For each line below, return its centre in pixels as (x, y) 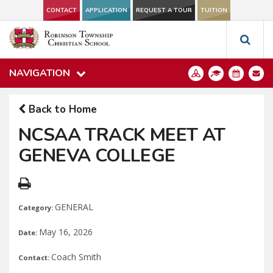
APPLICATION (106, 10)
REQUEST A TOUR (164, 10)
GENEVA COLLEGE (97, 156)
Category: (37, 207)
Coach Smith (76, 257)
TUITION (214, 10)
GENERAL (74, 207)
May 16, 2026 (66, 232)
